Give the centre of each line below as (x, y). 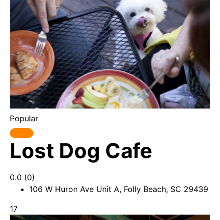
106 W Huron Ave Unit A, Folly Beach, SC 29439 (119, 189)
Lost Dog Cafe (81, 151)
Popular (24, 118)
